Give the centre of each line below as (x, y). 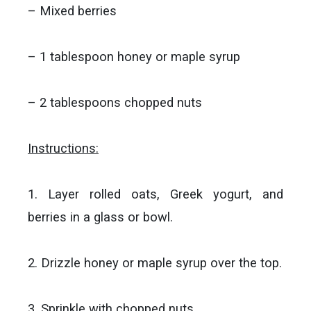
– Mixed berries (72, 11)
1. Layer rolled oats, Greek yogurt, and (155, 194)
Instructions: (63, 148)
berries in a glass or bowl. (100, 217)
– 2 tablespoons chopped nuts (115, 102)
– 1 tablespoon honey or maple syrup (134, 57)
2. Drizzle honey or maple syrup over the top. (155, 263)
